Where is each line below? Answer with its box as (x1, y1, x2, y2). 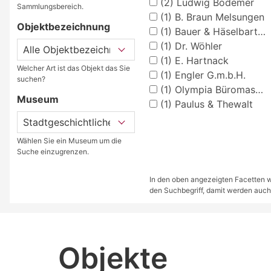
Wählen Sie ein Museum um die (17, 135, 122, 145)
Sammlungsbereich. (17, 1, 83, 11)
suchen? (17, 74, 45, 83)
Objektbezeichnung (17, 20, 110, 33)
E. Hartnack (171, 54, 229, 67)
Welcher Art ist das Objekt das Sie (17, 63, 130, 73)
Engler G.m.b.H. (171, 68, 246, 81)
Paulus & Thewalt (171, 97, 253, 110)
